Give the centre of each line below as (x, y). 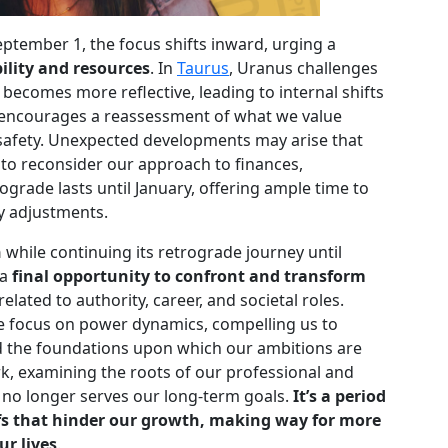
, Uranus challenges (303, 68)
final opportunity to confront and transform (189, 276)
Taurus (203, 68)
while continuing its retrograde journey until (172, 252)
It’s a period (339, 396)
